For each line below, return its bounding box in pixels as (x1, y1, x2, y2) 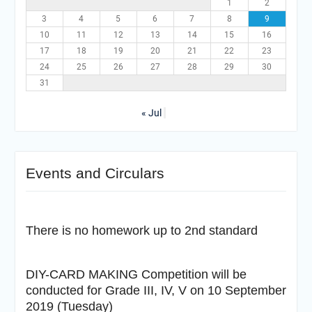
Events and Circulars (25, 165, 164, 181)
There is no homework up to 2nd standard (25, 224, 258, 237)
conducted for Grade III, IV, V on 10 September (25, 283, 286, 297)
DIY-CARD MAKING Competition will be (25, 267, 247, 281)
